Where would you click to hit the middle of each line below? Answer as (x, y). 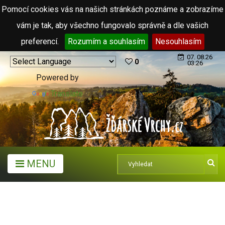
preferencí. (41, 41)
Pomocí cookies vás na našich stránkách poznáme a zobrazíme (113, 9)
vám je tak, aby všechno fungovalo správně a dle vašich (113, 25)
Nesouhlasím (178, 41)
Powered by (58, 78)
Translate (67, 94)
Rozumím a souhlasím (106, 41)
